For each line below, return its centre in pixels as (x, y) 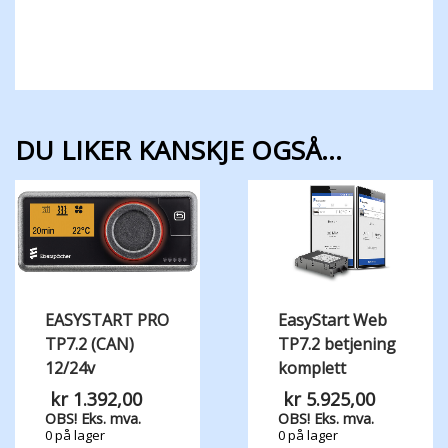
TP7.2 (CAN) (89, 344)
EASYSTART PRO (107, 320)
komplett (311, 368)
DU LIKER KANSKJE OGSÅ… (178, 150)
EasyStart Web (332, 320)
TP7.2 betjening (336, 344)
